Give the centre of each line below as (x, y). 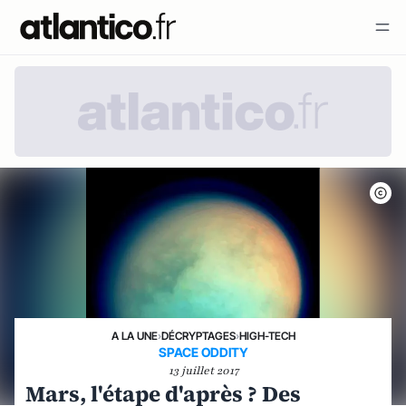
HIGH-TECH (267, 336)
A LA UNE (134, 336)
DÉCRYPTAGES (198, 336)
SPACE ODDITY (203, 352)
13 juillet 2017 (203, 371)
